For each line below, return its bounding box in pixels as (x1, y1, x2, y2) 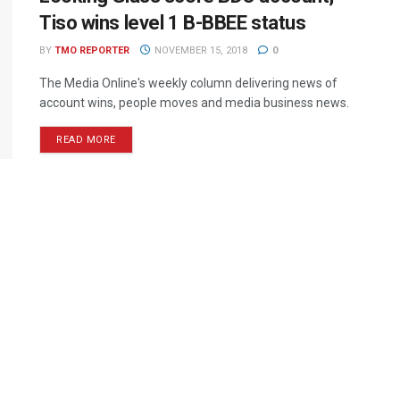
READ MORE (56, 134, 116, 146)
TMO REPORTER (54, 45, 129, 56)
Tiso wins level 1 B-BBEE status (39, 12, 306, 34)
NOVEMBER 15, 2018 (151, 45, 247, 56)
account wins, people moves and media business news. (39, 96, 349, 110)
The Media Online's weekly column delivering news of (39, 76, 337, 90)
